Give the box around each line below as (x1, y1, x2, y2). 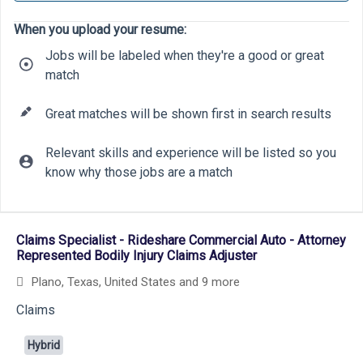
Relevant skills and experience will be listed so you (45, 145, 336, 160)
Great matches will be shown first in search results (45, 106, 331, 122)
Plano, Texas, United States (105, 274, 176, 289)
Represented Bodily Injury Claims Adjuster (16, 248, 257, 263)
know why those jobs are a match (45, 164, 233, 180)
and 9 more (176, 274, 240, 289)
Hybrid (28, 338, 60, 352)
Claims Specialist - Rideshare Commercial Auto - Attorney (16, 233, 346, 248)
